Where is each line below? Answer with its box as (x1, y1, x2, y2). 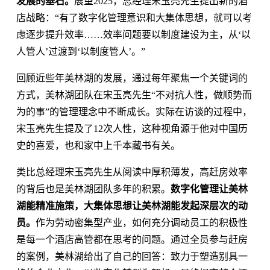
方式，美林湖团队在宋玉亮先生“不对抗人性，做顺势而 (16, 89, 252, 100)
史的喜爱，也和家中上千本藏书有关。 (16, 140, 180, 151)
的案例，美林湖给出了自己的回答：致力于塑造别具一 (16, 251, 248, 262)
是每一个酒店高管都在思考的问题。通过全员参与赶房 (16, 234, 248, 245)
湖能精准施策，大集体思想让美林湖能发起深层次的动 (16, 200, 248, 211)
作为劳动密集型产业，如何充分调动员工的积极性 (35, 217, 248, 228)
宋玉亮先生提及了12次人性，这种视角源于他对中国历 (16, 123, 248, 134)
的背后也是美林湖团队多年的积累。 (16, 183, 171, 194)
